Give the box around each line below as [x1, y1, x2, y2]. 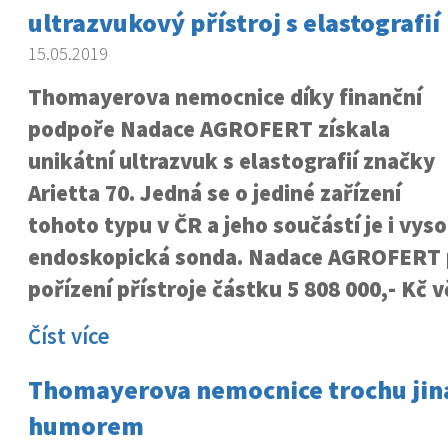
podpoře [27, 115, 120, 143]
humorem [27, 409, 144, 442]
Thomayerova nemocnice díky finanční [27, 83, 422, 111]
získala [312, 115, 390, 143]
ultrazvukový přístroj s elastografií [27, 6, 440, 39]
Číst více [27, 322, 110, 350]
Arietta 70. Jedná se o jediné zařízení [27, 179, 401, 207]
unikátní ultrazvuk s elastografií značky [27, 147, 435, 175]
